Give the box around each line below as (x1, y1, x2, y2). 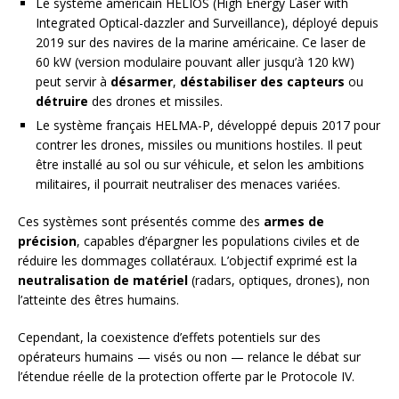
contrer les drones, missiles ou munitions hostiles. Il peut (36, 135, 362, 153)
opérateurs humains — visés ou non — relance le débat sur (18, 347, 361, 365)
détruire (36, 92, 88, 110)
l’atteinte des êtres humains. (18, 290, 179, 308)
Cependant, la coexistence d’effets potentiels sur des (18, 328, 321, 346)
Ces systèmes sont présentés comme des (18, 212, 264, 230)
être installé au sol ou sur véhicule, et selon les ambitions (36, 155, 364, 173)
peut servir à (36, 72, 110, 90)
